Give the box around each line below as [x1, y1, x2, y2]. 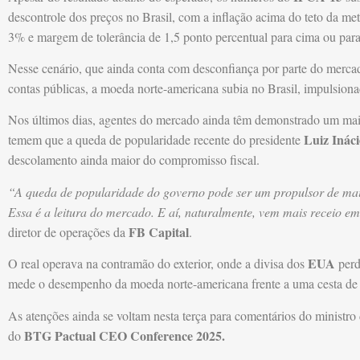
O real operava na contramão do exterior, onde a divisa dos [8, 255, 308, 272]
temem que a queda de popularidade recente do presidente [8, 131, 304, 149]
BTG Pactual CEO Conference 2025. [24, 325, 225, 345]
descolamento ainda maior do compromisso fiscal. [8, 151, 260, 169]
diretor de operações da [8, 223, 125, 240]
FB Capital [125, 222, 189, 241]
